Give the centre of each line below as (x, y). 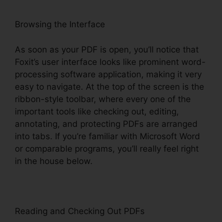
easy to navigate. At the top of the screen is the (110, 86)
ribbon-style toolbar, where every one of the (103, 99)
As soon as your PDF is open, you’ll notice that (107, 49)
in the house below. (54, 161)
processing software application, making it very (108, 74)
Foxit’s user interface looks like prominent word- (110, 62)
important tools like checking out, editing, (97, 111)
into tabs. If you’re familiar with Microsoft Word (108, 136)
